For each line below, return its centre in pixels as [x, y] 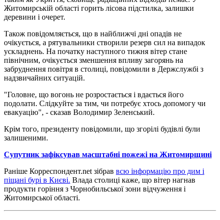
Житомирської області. [42, 197]
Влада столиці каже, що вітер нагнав [133, 180]
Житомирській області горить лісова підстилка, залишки [99, 8]
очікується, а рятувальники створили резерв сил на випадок [105, 42]
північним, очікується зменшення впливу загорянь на [94, 60]
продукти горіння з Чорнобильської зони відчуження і [95, 189]
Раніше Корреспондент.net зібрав [60, 171]
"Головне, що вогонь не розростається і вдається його [94, 94]
